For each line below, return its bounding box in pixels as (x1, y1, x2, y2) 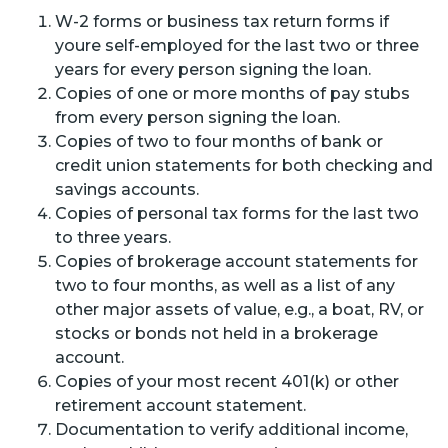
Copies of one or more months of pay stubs (55, 84, 410, 103)
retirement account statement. (55, 396, 306, 415)
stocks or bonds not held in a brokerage (55, 324, 378, 343)
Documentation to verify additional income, (55, 420, 408, 439)
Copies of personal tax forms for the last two (55, 204, 419, 223)
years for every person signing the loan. (55, 60, 371, 79)
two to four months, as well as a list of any (55, 276, 395, 295)
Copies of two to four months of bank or (55, 132, 383, 151)
